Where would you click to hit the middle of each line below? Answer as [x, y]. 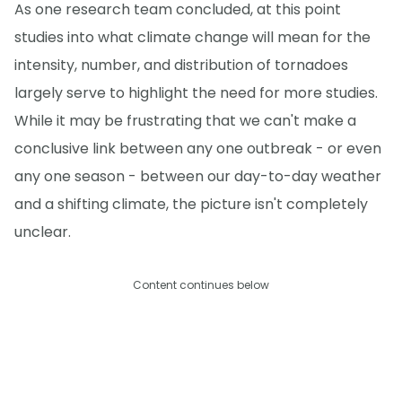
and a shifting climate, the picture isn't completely [191, 204]
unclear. [43, 232]
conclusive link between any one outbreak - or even [198, 148]
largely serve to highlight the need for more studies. [196, 92]
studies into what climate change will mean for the [192, 37]
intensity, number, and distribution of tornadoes [181, 65]
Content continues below [201, 285]
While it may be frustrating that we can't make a [185, 120]
